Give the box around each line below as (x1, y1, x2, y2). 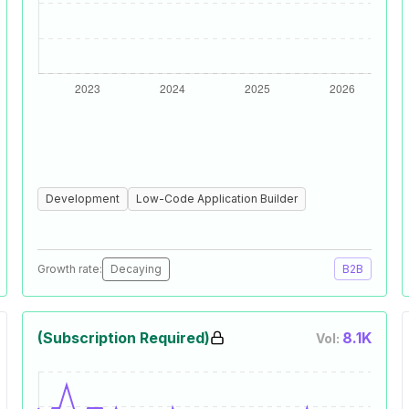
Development (46, 192, 120, 205)
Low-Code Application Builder (136, 192, 298, 205)
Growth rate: (37, 262, 102, 276)
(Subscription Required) (37, 329, 210, 347)
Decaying (110, 262, 162, 276)
